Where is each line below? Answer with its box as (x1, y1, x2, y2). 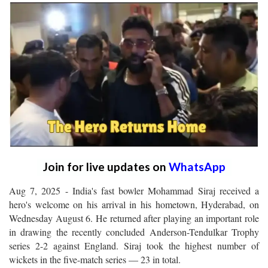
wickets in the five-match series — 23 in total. (9, 252, 181, 266)
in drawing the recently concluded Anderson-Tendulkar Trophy (9, 225, 259, 238)
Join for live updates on (42, 159, 169, 173)
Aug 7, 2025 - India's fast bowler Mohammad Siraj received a (9, 184, 259, 197)
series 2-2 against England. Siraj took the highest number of (9, 239, 259, 252)
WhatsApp (168, 159, 226, 173)
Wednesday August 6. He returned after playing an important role (9, 211, 259, 224)
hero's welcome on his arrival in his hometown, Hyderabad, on (9, 197, 259, 211)
